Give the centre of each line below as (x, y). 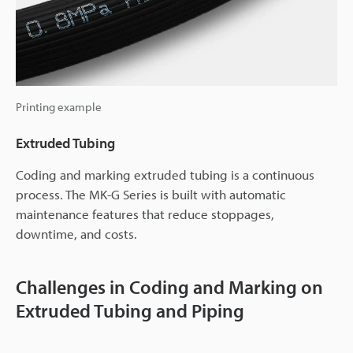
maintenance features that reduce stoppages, (145, 214)
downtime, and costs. (76, 234)
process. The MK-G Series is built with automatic (151, 195)
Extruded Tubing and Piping (130, 311)
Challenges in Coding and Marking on (169, 287)
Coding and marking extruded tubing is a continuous (165, 175)
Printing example (59, 107)
